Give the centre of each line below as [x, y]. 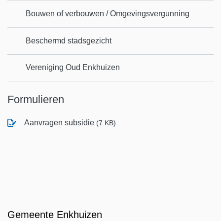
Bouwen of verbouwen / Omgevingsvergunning [107, 14]
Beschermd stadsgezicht [68, 40]
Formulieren [36, 100]
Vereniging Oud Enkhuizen [73, 68]
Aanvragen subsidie [60, 123]
